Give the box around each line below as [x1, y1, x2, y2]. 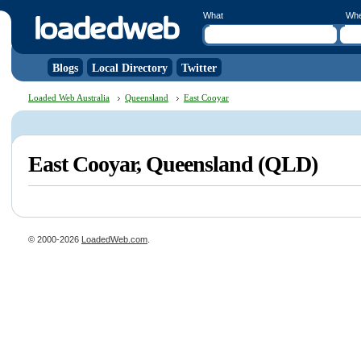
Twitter [181, 62, 217, 74]
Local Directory [92, 62, 168, 74]
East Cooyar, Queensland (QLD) [28, 151, 317, 176]
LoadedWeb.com [81, 234, 147, 244]
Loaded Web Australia [28, 93, 110, 102]
